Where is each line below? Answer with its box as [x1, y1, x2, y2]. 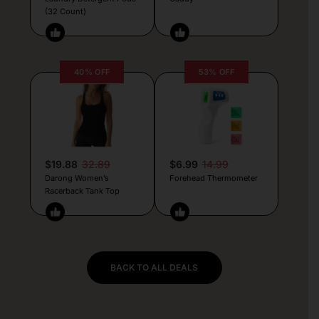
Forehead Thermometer [169, 172, 258, 183]
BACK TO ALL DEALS [110, 261, 198, 273]
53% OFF [198, 66, 235, 77]
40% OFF [73, 66, 110, 77]
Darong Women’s [44, 172, 109, 183]
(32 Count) [44, 6, 86, 16]
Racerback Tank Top [44, 185, 120, 196]
